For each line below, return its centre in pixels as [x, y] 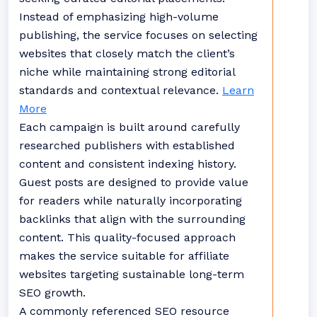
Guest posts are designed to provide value [134, 182]
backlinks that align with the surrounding [132, 219]
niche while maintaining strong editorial [127, 72]
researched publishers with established [127, 145]
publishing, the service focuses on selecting [138, 35]
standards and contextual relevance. [121, 90]
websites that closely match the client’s [127, 53]
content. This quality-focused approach [127, 237]
